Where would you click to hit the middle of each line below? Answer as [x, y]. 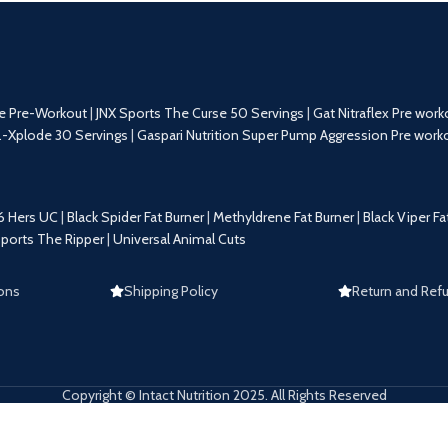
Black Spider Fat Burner [135, 216]
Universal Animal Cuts [179, 238]
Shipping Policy [171, 290]
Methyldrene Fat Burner [283, 216]
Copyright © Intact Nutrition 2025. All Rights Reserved [224, 394]
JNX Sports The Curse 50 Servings [200, 112]
